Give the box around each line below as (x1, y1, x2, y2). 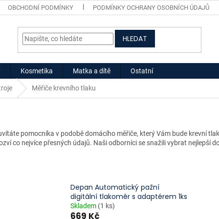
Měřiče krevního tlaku (32, 84, 96, 92)
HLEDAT (123, 33, 148, 44)
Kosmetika (21, 67, 53, 75)
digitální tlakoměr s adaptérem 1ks (70, 192, 188, 202)
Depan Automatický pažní (70, 182, 160, 193)
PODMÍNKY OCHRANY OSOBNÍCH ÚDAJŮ (93, 4, 210, 11)
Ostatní (131, 67, 153, 75)
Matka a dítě (73, 67, 110, 75)
